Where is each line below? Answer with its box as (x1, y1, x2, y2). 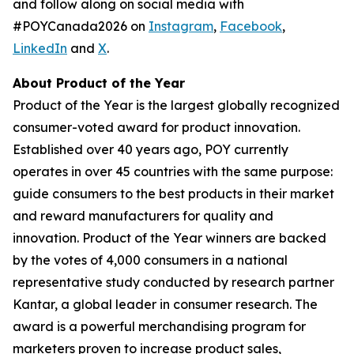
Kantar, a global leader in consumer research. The (13, 296, 318, 312)
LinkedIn (13, 40, 67, 56)
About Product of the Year (13, 75, 185, 91)
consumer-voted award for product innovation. (13, 119, 300, 135)
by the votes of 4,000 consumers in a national (13, 252, 288, 268)
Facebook (220, 18, 282, 34)
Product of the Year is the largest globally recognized (13, 97, 340, 113)
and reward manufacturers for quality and (13, 208, 273, 224)
